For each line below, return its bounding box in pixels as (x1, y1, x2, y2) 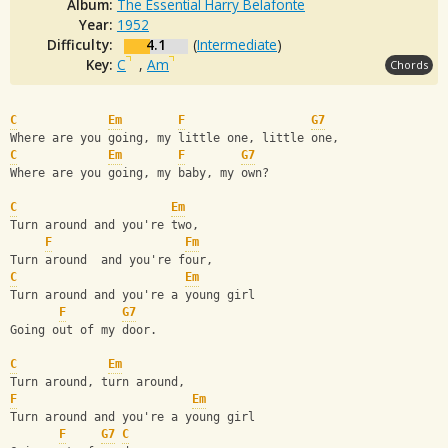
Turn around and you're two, (10, 218, 199, 233)
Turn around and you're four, (10, 253, 213, 268)
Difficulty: (47, 34, 117, 54)
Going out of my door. (10, 323, 157, 338)
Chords (390, 56, 428, 72)
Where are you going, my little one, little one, (10, 131, 339, 146)
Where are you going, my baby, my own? (10, 166, 269, 181)
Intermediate (197, 34, 277, 54)
